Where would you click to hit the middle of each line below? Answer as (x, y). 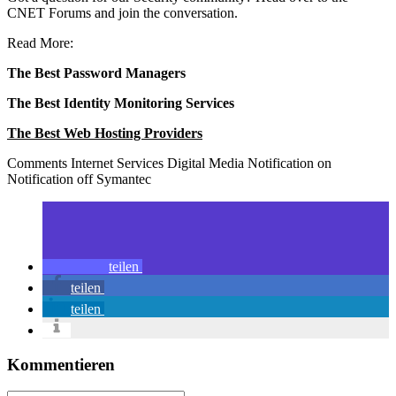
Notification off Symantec (79, 179)
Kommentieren (61, 364)
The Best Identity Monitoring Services (121, 103)
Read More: (40, 42)
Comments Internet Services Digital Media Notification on (169, 163)
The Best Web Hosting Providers (105, 133)
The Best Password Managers (96, 72)
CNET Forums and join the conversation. (126, 12)
